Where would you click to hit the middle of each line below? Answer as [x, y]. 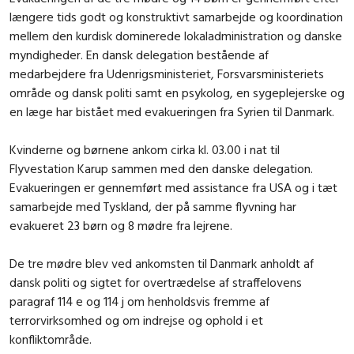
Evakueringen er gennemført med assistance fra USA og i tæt [173, 187]
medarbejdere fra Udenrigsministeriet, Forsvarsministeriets [167, 73]
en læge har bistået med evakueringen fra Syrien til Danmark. [172, 111]
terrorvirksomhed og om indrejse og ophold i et [136, 320]
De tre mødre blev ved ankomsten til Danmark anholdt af [162, 263]
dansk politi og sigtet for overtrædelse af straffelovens [156, 282]
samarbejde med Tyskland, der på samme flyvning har [153, 206]
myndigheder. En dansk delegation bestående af [139, 54]
